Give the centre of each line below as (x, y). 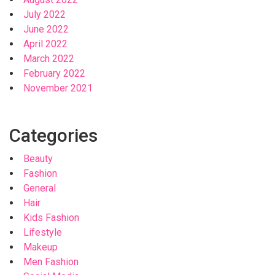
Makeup (41, 247)
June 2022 (46, 29)
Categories (53, 135)
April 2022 (45, 44)
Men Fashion (51, 262)
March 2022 (49, 59)
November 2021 (58, 88)
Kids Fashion (51, 218)
